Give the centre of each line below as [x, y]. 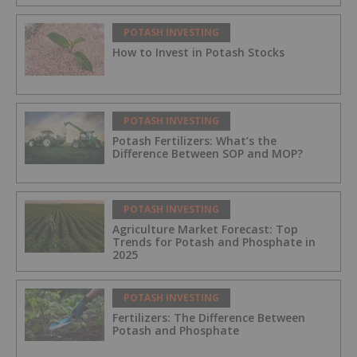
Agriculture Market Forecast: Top [205, 229]
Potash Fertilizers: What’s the [194, 140]
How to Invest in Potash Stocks [198, 52]
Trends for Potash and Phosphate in [214, 241]
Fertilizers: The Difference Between [209, 317]
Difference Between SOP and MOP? [208, 153]
